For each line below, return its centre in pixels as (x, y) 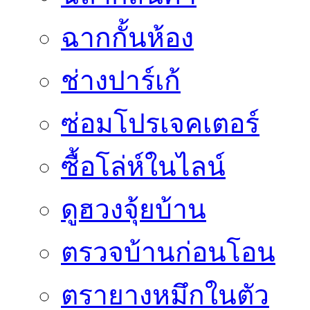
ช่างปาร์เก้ (121, 80)
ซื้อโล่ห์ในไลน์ (143, 166)
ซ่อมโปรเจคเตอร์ (160, 123)
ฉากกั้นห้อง (127, 37)
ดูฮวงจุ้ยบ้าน (134, 209)
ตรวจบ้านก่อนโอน (168, 252)
